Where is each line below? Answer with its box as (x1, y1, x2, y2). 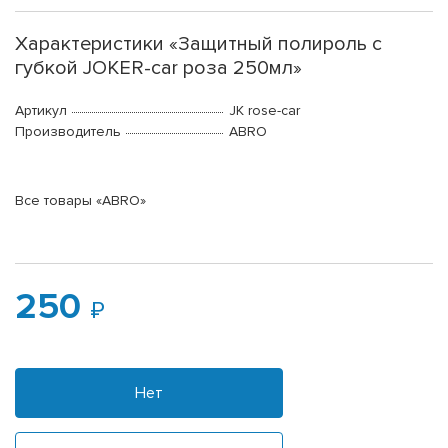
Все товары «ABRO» (15, 192, 146, 210)
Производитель (15, 123, 121, 141)
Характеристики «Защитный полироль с (15, 32, 382, 57)
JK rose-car (229, 102, 300, 120)
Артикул (15, 102, 67, 120)
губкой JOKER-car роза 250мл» (15, 56, 302, 81)
